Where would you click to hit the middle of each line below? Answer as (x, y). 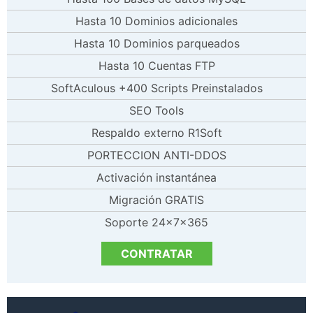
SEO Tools (156, 110)
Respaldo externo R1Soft (156, 132)
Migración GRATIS (156, 199)
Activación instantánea (156, 177)
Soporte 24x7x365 (156, 222)
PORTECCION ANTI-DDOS (156, 155)
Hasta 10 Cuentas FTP (156, 65)
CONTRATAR (156, 253)
